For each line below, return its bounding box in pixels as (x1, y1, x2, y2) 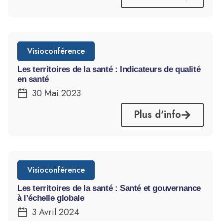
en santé (17, 74, 49, 84)
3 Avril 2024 (32, 206, 79, 219)
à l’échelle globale (17, 193, 84, 203)
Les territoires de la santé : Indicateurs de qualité (17, 64, 201, 74)
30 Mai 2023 (32, 87, 81, 100)
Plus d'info (134, 107, 181, 122)
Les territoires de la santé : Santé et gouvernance (17, 183, 201, 193)
